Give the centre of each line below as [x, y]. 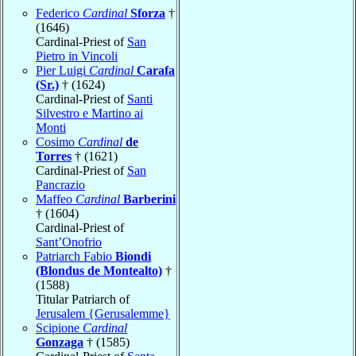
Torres [54, 156]
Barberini [149, 199]
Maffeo [56, 199]
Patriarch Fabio [75, 256]
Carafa [156, 70]
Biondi [133, 256]
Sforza [148, 13]
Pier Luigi [62, 70]
